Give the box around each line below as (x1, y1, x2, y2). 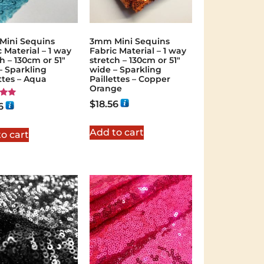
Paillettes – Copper (89, 73, 170, 84)
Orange (89, 82, 122, 94)
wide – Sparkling (89, 64, 161, 75)
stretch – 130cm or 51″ (89, 54, 180, 65)
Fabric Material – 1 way (89, 45, 186, 56)
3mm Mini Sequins (89, 35, 170, 47)
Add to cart (89, 126, 144, 138)
